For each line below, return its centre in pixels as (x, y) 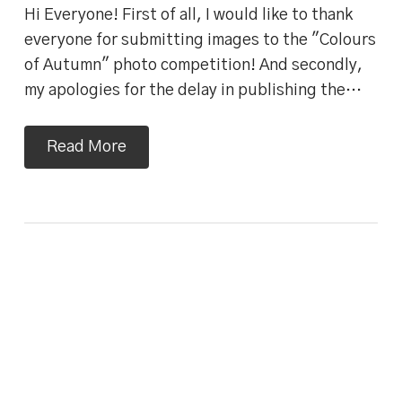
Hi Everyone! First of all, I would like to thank (188, 15)
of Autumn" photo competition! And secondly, (193, 65)
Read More (86, 147)
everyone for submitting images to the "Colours (200, 40)
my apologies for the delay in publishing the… (192, 90)
